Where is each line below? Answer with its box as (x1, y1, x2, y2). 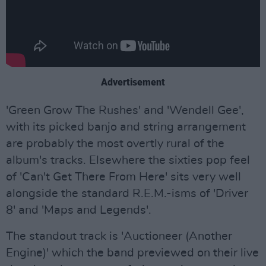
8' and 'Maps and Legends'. (6, 204, 151, 216)
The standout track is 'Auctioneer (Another (6, 230, 232, 242)
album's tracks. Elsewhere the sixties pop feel (6, 154, 250, 166)
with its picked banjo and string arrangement (6, 121, 246, 133)
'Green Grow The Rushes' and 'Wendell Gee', (6, 104, 244, 116)
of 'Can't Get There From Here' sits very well (6, 170, 241, 183)
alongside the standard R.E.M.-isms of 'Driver (6, 187, 248, 199)
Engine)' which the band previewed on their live (6, 246, 259, 259)
